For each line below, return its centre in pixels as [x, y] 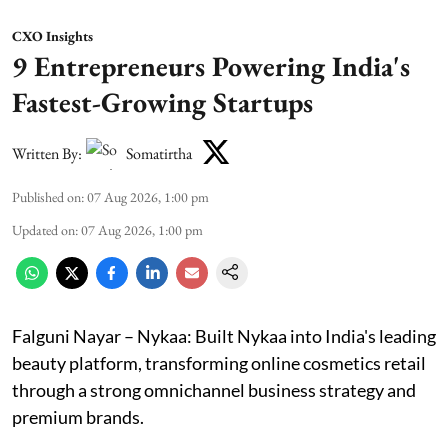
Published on [46, 197]
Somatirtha [159, 153]
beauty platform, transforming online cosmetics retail [219, 363]
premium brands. [78, 417]
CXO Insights [52, 36]
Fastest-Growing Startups [162, 102]
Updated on [43, 230]
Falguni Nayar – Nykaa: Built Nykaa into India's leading [224, 336]
